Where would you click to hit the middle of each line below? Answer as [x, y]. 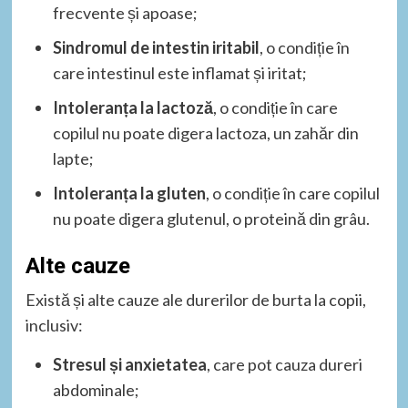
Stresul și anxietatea [129, 364]
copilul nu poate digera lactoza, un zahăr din [205, 133]
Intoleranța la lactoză [133, 107]
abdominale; [96, 389]
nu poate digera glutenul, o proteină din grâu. [211, 218]
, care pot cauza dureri [284, 364]
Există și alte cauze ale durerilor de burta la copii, [195, 299]
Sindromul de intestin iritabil [156, 47]
